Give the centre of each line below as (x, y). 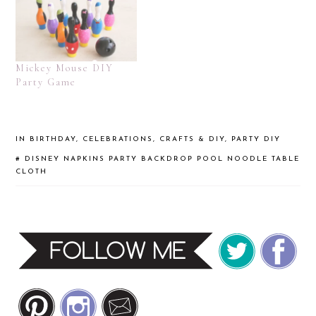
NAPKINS (85, 159)
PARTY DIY (256, 139)
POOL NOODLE (233, 159)
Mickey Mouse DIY (65, 68)
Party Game (46, 82)
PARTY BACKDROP (151, 159)
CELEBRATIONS (118, 139)
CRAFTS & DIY (193, 139)
